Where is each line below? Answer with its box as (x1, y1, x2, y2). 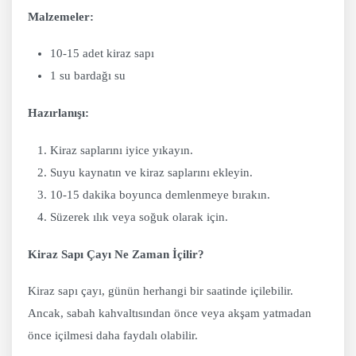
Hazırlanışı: (28, 106, 89, 120)
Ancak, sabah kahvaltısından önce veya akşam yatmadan (28, 307, 311, 320)
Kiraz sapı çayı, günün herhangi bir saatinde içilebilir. (28, 284, 293, 298)
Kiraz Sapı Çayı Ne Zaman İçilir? (28, 247, 204, 261)
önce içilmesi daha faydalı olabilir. (28, 329, 198, 342)
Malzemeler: (28, 10, 94, 23)
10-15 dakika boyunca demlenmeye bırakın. (50, 188, 271, 201)
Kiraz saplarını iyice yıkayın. (50, 143, 194, 157)
